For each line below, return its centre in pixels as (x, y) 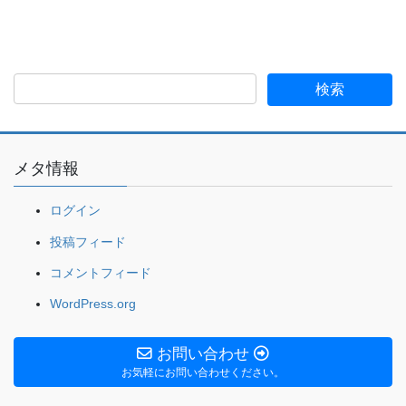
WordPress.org (93, 304)
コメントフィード (101, 272)
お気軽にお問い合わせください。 (203, 372)
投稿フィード (88, 242)
